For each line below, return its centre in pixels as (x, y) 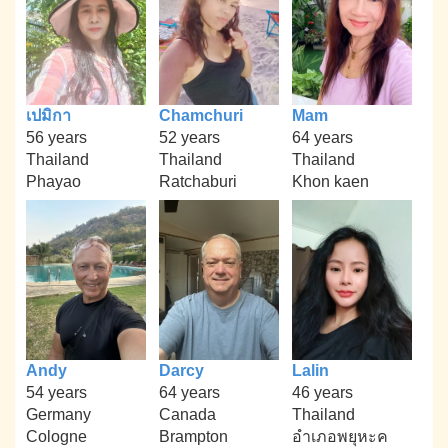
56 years (57, 138)
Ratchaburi (197, 182)
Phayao (54, 182)
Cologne (57, 436)
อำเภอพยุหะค (339, 436)
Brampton (193, 436)
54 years (57, 392)
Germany (59, 414)
